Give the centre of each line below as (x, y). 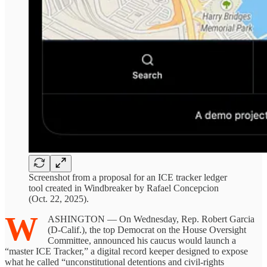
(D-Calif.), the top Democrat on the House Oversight (147, 229)
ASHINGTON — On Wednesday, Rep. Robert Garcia (151, 219)
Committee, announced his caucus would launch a (142, 240)
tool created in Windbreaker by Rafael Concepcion (124, 188)
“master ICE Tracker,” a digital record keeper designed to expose (126, 251)
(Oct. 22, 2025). (59, 198)
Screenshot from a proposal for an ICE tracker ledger (128, 177)
